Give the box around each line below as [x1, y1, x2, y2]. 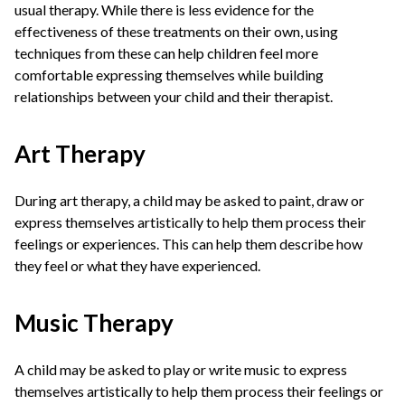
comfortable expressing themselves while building [14, 66, 324, 83]
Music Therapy [14, 308, 174, 337]
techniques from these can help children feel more [14, 44, 318, 61]
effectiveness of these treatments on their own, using [14, 23, 338, 40]
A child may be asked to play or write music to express [14, 361, 347, 378]
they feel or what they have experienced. [14, 257, 260, 274]
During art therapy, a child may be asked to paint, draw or [14, 192, 364, 209]
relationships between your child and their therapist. [14, 88, 333, 105]
